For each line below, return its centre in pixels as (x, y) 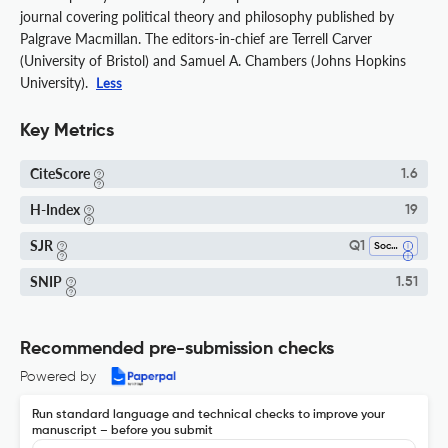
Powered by (58, 377)
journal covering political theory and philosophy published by (207, 17)
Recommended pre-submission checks (177, 349)
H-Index (55, 210)
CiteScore (60, 174)
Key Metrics (67, 131)
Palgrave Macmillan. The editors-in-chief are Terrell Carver (196, 39)
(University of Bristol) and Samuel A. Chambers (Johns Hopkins (213, 61)
